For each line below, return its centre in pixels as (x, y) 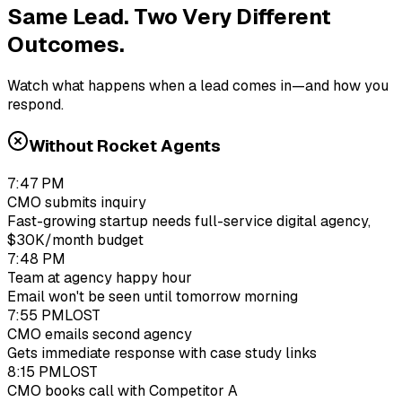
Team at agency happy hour (100, 277)
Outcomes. (66, 44)
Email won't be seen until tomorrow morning (153, 296)
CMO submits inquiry (77, 202)
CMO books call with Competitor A (122, 390)
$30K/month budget (75, 240)
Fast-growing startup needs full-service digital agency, (189, 221)
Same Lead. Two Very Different (169, 16)
